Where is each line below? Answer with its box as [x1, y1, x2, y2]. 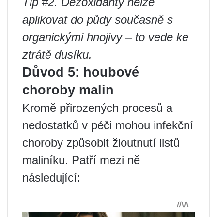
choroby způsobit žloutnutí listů [22, 136, 180, 150]
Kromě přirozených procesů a [22, 101, 172, 115]
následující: [22, 171, 80, 185]
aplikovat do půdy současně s [22, 13, 173, 27]
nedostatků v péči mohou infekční [22, 119, 193, 132]
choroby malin [22, 83, 114, 98]
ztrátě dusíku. [22, 48, 92, 62]
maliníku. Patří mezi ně [22, 154, 140, 167]
